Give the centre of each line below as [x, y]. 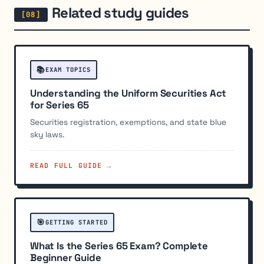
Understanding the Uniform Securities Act [128, 93]
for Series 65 [60, 105]
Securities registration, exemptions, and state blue [128, 122]
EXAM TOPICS [68, 70]
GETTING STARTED [76, 222]
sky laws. [47, 135]
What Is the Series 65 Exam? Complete [119, 246]
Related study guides [121, 12]
